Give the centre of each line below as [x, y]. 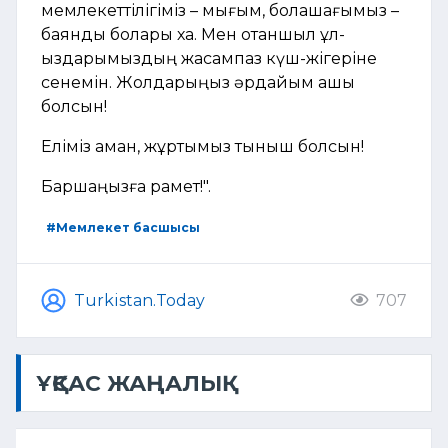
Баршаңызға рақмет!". [126, 187]
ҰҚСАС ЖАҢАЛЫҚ [129, 383]
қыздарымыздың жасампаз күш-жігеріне [209, 59]
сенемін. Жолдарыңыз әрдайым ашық [198, 83]
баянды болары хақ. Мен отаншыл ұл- [193, 35]
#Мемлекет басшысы [122, 228]
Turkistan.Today [139, 300]
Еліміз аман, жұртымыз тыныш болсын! [202, 147]
